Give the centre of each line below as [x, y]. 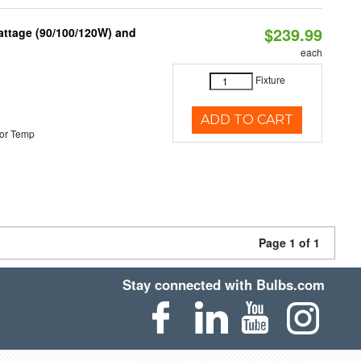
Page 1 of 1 [289, 243]
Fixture [270, 80]
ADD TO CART [247, 120]
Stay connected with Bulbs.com [224, 284]
